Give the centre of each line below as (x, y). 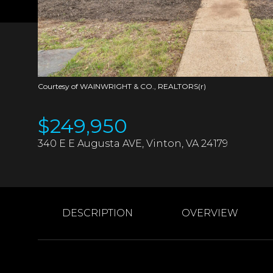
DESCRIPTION (97, 213)
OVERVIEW (210, 213)
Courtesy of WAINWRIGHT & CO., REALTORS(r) (122, 86)
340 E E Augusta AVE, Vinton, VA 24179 (133, 144)
